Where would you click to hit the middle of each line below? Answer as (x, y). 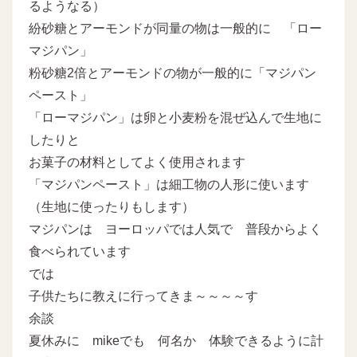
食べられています (80, 251)
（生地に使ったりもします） (112, 206)
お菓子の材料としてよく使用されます (137, 162)
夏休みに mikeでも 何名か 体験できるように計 (176, 340)
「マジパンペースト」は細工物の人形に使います (169, 184)
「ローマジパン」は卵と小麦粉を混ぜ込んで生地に (175, 117)
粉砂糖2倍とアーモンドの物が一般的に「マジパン (173, 73)
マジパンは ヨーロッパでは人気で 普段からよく (175, 229)
